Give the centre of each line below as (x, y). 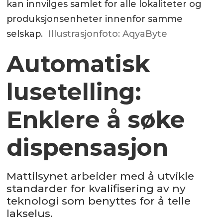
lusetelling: (74, 92)
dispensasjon (88, 148)
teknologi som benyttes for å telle (99, 201)
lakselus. (30, 214)
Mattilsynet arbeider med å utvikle (101, 176)
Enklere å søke (96, 120)
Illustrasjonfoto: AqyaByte (108, 34)
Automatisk (78, 64)
